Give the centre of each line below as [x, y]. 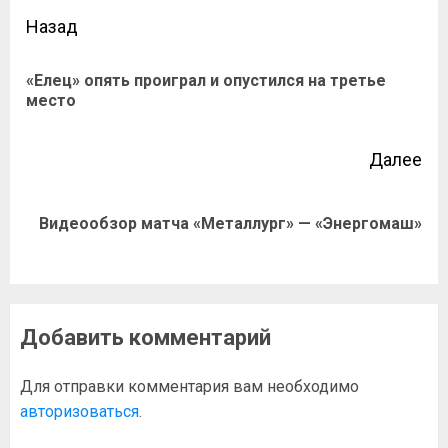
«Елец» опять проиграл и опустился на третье [206, 80]
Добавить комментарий [145, 337]
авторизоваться [79, 411]
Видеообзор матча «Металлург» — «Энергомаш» [230, 223]
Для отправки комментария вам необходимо [189, 386]
